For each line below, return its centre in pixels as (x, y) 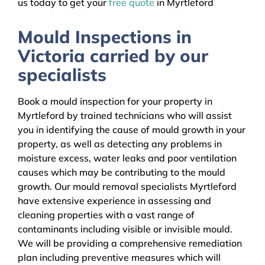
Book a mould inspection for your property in (115, 101)
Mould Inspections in (105, 36)
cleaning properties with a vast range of (106, 215)
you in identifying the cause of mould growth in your (132, 130)
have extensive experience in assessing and (114, 201)
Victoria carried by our (113, 55)
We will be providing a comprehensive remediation (130, 243)
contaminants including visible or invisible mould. (125, 229)
